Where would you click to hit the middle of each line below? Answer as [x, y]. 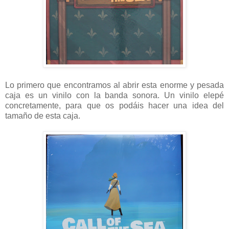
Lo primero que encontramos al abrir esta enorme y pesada [114, 85]
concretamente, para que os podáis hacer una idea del [114, 105]
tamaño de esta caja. [43, 116]
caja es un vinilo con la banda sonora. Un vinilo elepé [114, 95]
